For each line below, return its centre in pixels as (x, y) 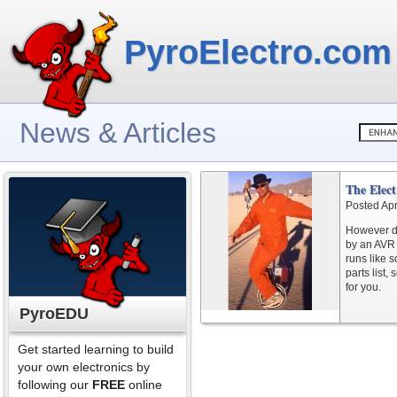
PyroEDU (54, 314)
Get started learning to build (96, 349)
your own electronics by (84, 367)
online (144, 385)
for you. (363, 287)
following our (55, 385)
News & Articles (118, 133)
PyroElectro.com (258, 52)
